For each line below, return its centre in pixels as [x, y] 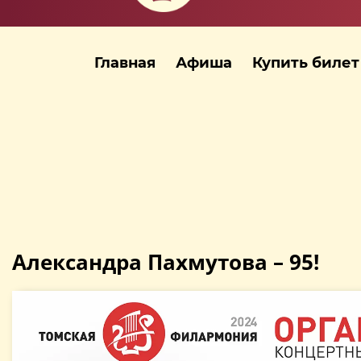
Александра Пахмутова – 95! [166, 261]
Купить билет [306, 62]
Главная [125, 62]
